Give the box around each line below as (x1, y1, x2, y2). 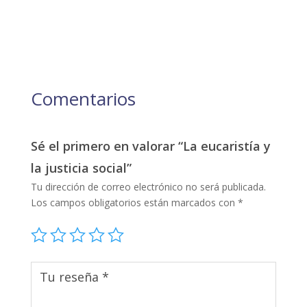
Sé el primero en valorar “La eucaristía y (30, 137, 271, 154)
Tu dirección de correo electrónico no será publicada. (30, 180, 266, 193)
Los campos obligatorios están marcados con (30, 195, 238, 209)
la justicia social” (30, 159, 132, 176)
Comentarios (30, 86, 136, 111)
